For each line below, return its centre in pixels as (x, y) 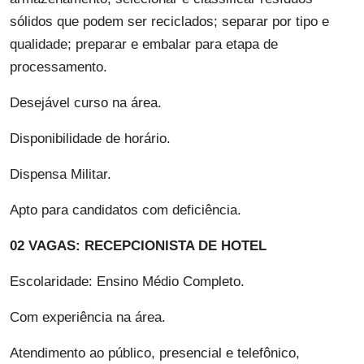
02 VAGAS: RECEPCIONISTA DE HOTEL (138, 246)
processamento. (58, 67)
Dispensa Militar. (61, 175)
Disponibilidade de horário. (90, 139)
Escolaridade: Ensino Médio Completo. (127, 282)
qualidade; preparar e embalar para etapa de (144, 45)
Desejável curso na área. (86, 103)
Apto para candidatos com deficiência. (126, 210)
